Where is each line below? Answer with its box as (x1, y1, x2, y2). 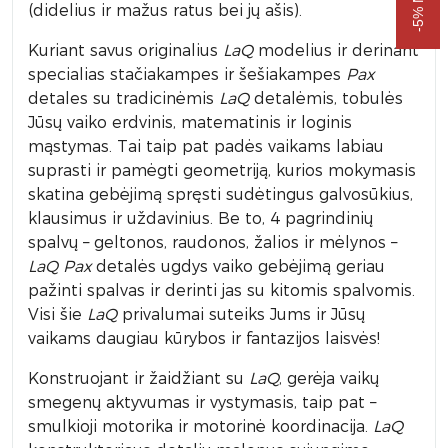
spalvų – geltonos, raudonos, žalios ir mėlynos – (28, 233, 397, 252)
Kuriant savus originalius (28, 41, 223, 60)
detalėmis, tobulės (249, 89, 403, 108)
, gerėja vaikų (279, 369, 379, 388)
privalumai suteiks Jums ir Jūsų (117, 305, 365, 324)
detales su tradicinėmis (28, 89, 219, 108)
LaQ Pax (28, 257, 91, 276)
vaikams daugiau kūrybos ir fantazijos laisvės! (28, 329, 380, 348)
